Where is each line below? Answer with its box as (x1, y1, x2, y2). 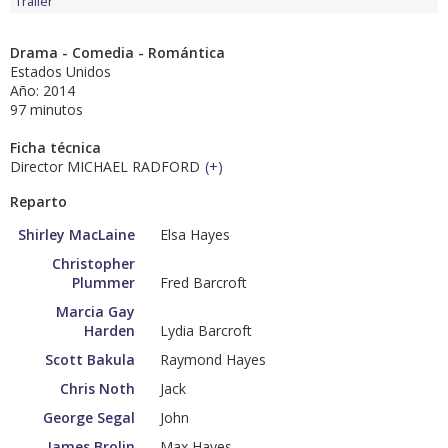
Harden (84, 321, 135, 341)
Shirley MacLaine (18, 225, 135, 245)
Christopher (52, 254, 135, 274)
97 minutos (10, 100, 83, 120)
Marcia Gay (56, 302, 135, 322)
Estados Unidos (10, 62, 111, 82)
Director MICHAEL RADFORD (10, 157, 200, 177)
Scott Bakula (45, 350, 135, 370)
